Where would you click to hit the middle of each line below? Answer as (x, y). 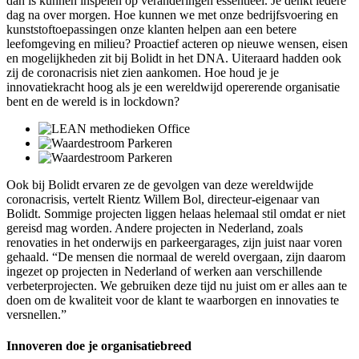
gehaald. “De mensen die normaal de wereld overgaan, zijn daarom (176, 256)
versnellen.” (36, 314)
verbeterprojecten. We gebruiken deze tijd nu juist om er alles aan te (177, 285)
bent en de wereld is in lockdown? (93, 101)
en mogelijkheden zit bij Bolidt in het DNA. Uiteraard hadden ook (174, 58)
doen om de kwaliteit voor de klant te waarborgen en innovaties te (173, 300)
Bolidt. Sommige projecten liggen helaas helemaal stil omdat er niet (176, 213)
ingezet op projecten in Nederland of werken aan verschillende (164, 271)
